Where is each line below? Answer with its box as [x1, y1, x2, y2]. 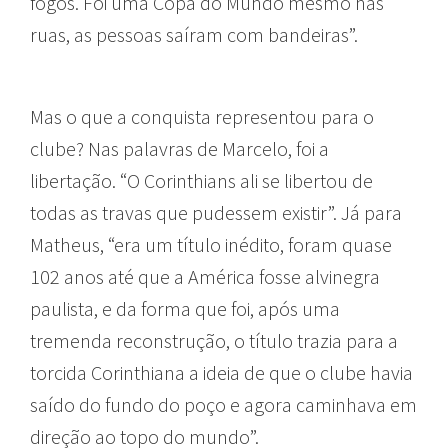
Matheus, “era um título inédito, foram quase [30, 232, 392, 258]
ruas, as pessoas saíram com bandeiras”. [30, 22, 358, 48]
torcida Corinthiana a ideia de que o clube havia [30, 360, 413, 386]
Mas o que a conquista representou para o [30, 104, 374, 130]
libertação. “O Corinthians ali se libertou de [30, 168, 373, 194]
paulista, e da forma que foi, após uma [30, 296, 340, 322]
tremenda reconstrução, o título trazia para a [30, 328, 398, 354]
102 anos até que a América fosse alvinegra [30, 264, 380, 290]
